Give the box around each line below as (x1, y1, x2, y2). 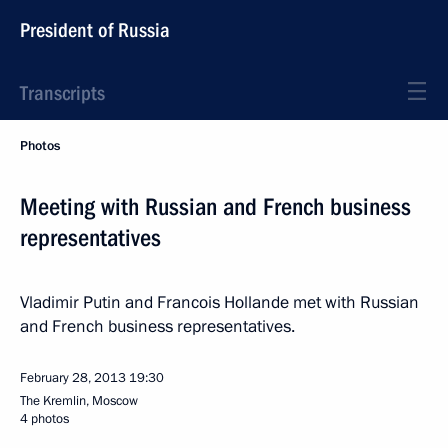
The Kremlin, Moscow (20, 392, 138, 410)
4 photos (20, 410, 69, 428)
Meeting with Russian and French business (20, 193, 411, 221)
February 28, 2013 (20, 369, 126, 387)
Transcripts (20, 81, 105, 105)
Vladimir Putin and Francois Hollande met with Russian (20, 291, 419, 314)
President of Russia (20, 18, 170, 42)
